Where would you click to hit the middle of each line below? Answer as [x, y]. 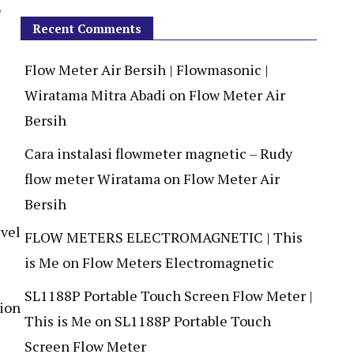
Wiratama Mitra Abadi [95, 95]
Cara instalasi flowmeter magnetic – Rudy [158, 153]
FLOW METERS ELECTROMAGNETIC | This [164, 237]
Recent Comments [87, 28]
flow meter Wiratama [92, 179]
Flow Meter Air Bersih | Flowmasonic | [147, 70]
